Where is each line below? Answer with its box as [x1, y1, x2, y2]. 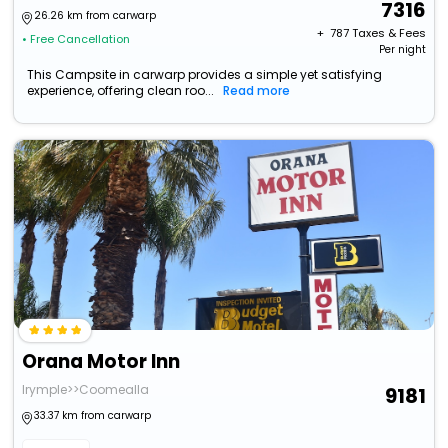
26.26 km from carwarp [34, 8, 157, 24]
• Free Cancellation [22, 31, 131, 48]
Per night [378, 42, 426, 58]
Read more [223, 82, 291, 100]
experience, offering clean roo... [27, 82, 215, 100]
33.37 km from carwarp [34, 408, 152, 424]
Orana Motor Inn [22, 348, 181, 376]
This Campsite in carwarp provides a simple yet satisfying [27, 66, 383, 84]
